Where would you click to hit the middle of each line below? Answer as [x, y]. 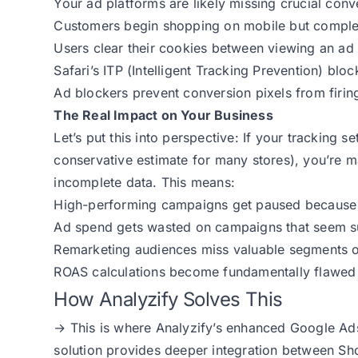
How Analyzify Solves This [168, 300]
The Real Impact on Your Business [163, 115]
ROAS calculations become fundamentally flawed [205, 272]
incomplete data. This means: [144, 183]
